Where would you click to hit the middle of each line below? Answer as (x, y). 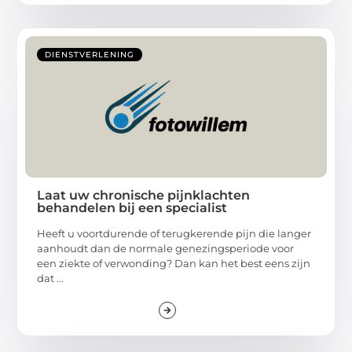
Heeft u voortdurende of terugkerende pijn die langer (174, 234)
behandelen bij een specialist (132, 208)
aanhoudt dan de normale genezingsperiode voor (166, 249)
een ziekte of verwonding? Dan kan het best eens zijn (174, 264)
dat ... (51, 279)
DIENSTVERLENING (90, 55)
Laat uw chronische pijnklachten (144, 196)
